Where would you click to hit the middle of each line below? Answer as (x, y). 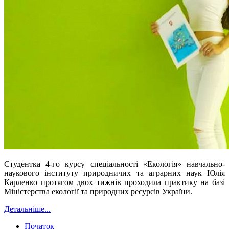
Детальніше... (27, 209)
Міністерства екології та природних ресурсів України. (99, 191)
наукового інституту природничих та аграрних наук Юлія (114, 173)
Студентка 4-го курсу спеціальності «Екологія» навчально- (114, 164)
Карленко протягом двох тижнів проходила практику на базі (114, 182)
